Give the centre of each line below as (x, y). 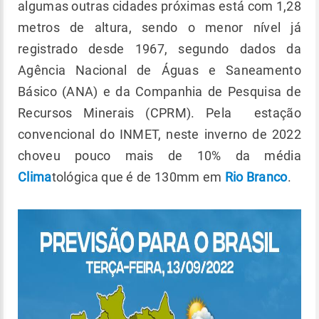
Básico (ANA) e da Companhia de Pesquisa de (159, 91)
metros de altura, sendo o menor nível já (159, 27)
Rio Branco (256, 177)
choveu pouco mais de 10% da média (159, 156)
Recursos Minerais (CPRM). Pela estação (159, 113)
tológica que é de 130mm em (138, 177)
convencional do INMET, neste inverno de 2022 (159, 134)
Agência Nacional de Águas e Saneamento (159, 70)
